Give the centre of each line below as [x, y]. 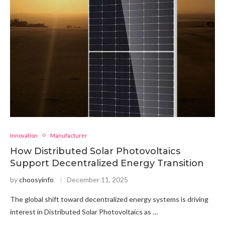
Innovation [24, 135]
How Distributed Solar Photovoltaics [95, 151]
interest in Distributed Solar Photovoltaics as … [84, 212]
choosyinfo [36, 180]
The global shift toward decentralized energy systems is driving [109, 199]
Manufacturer [69, 135]
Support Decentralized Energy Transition [107, 163]
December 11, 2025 [97, 180]
